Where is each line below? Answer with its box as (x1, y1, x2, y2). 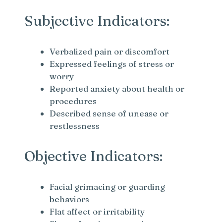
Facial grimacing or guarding (50, 181, 166, 192)
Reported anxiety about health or (50, 83, 185, 94)
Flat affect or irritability (50, 206, 145, 217)
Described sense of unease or (50, 108, 169, 119)
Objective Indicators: (24, 147, 163, 165)
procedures (50, 96, 97, 107)
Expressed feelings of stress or (50, 58, 174, 69)
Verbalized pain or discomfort (50, 46, 170, 57)
